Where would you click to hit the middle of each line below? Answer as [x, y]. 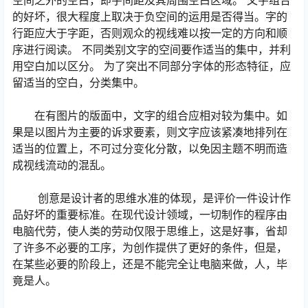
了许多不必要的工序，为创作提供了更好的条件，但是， [150, 248]
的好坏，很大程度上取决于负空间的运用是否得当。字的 [150, 17]
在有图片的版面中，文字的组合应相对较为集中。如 [150, 116]
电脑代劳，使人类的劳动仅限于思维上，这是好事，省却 [150, 231]
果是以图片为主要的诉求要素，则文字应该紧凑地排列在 [150, 132]
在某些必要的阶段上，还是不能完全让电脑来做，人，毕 [150, 264]
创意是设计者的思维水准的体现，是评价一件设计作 [152, 198]
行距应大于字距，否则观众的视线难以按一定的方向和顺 [150, 33]
